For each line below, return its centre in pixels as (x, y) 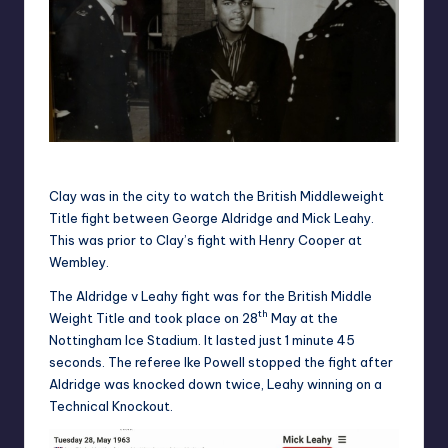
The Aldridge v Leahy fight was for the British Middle (210, 296)
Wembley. (79, 262)
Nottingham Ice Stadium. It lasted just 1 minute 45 (202, 340)
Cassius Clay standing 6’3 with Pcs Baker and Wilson (182, 160)
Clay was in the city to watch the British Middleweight (216, 196)
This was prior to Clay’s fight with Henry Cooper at (205, 240)
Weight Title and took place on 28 (153, 318)
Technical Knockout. (111, 406)
